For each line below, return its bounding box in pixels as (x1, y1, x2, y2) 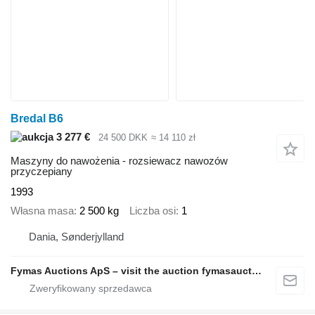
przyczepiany (11, 165, 72, 178)
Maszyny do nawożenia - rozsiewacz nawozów (11, 155, 228, 167)
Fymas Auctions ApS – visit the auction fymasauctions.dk (252, 265, 262, 277)
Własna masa (11, 204, 74, 217)
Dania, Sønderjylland (29, 231, 124, 243)
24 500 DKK (98, 131, 148, 143)
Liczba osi (129, 204, 176, 217)
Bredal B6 (11, 112, 63, 124)
